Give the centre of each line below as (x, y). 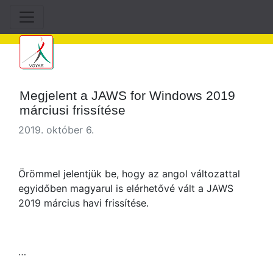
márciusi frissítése (73, 110)
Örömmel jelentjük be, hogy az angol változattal (129, 174)
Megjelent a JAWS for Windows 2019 (128, 95)
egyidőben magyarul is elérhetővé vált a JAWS (126, 188)
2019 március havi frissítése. (83, 203)
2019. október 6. (56, 130)
